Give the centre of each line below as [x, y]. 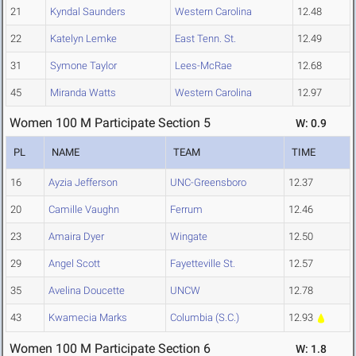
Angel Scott [74, 264]
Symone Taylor [83, 66]
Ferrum [186, 210]
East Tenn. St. [205, 39]
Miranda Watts [83, 93]
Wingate [189, 237]
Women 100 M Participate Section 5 [110, 123]
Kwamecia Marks [88, 318]
